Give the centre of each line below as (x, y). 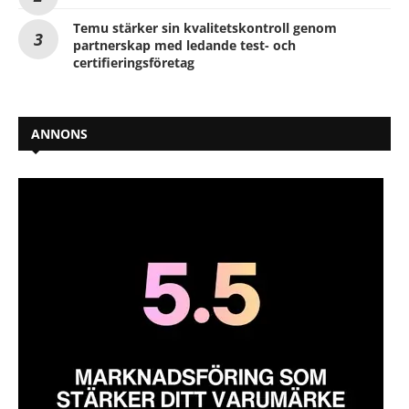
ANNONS (59, 133)
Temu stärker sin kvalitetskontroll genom (205, 27)
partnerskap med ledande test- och (184, 45)
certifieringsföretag (134, 62)
